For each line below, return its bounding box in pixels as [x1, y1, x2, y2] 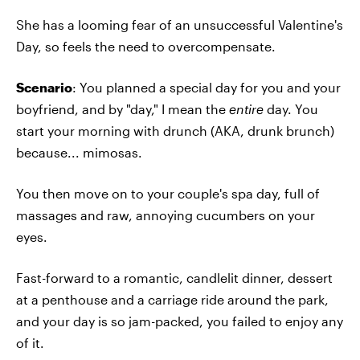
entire [229, 101, 264, 117]
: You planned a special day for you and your [72, 80, 341, 95]
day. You [264, 101, 318, 117]
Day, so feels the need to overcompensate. [16, 39, 276, 54]
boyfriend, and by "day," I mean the [16, 101, 229, 117]
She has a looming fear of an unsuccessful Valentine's [16, 17, 343, 32]
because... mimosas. [16, 145, 142, 160]
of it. [16, 335, 44, 350]
